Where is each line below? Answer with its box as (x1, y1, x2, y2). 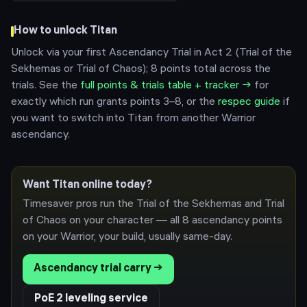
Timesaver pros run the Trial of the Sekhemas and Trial (23, 199, 284, 210)
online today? (79, 180, 152, 191)
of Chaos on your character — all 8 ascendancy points (23, 215, 282, 227)
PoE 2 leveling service (34, 293, 148, 305)
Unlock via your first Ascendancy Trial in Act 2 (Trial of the (11, 47, 292, 59)
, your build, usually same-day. (94, 232, 232, 243)
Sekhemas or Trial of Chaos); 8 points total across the (11, 64, 271, 75)
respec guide (218, 97, 280, 108)
